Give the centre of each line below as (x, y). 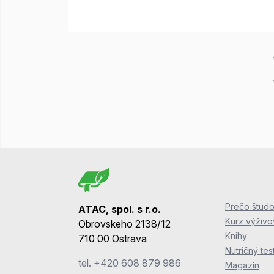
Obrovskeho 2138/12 (124, 224)
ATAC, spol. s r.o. (120, 209)
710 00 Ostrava (113, 239)
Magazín (242, 265)
